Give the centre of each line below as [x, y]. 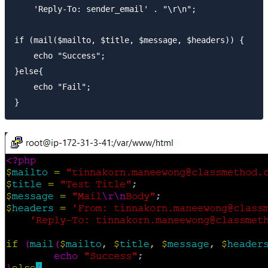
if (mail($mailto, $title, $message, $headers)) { [129, 40]
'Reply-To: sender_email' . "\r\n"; [105, 9]
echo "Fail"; [53, 86]
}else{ [29, 71]
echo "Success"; [60, 55]
